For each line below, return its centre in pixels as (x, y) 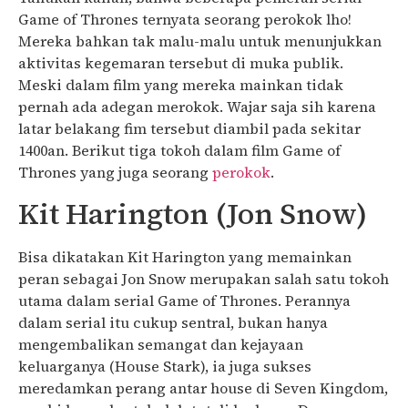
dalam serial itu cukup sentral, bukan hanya (173, 322)
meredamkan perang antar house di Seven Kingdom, (203, 388)
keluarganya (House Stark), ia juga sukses (165, 366)
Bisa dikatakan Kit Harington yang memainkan (185, 256)
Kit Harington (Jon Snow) (193, 214)
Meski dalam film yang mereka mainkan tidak (181, 85)
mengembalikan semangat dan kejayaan (161, 344)
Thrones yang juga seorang (115, 173)
